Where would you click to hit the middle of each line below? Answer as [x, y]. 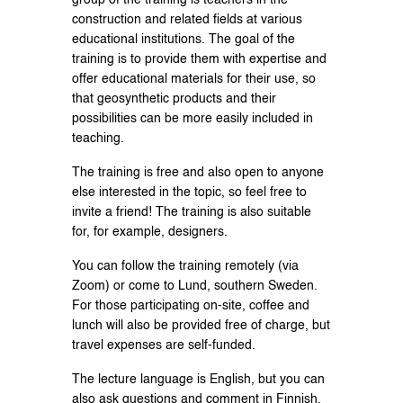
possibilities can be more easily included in [193, 119]
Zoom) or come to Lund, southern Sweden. [195, 287]
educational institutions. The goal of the [184, 40]
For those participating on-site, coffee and [191, 306]
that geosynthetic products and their [174, 99]
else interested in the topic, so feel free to [189, 193]
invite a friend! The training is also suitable [192, 213]
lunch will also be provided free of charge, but [201, 326]
